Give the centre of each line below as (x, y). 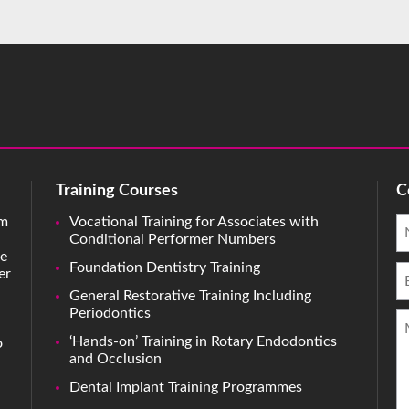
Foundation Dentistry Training (164, 268)
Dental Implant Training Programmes (185, 388)
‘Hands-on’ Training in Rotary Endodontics (203, 342)
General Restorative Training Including (190, 296)
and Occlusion (115, 359)
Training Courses (116, 191)
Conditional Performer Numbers (172, 240)
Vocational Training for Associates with (194, 222)
